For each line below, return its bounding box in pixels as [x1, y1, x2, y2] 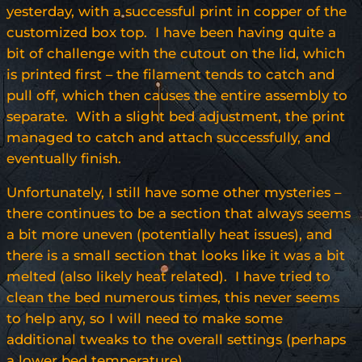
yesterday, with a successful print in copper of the [6, 3, 347, 20]
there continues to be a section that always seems [6, 205, 351, 222]
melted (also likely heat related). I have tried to [6, 268, 330, 285]
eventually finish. [6, 150, 121, 167]
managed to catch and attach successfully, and [6, 129, 330, 146]
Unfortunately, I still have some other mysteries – [6, 184, 341, 201]
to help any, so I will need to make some [6, 310, 283, 327]
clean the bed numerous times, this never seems [6, 289, 339, 306]
